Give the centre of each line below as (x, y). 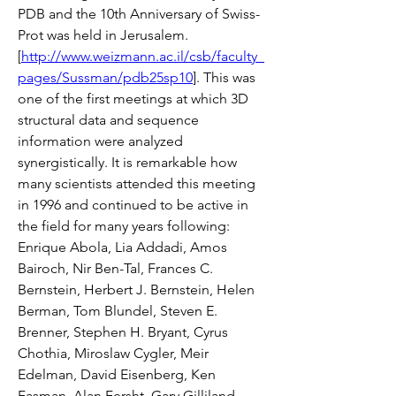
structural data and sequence (108, 119)
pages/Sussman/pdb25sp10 (105, 77)
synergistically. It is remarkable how (127, 162)
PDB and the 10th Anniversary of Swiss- (139, 13)
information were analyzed (100, 141)
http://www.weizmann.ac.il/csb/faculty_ (143, 56)
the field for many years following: (124, 225)
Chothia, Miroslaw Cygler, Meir (113, 353)
